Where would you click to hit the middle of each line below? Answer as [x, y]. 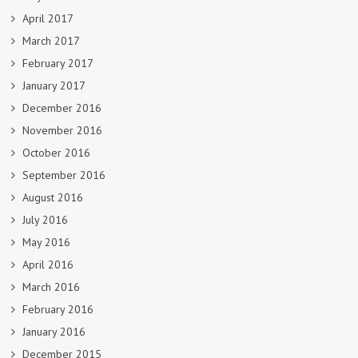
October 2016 [56, 152]
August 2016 [53, 197]
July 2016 [45, 219]
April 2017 [48, 18]
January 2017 [54, 85]
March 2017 [51, 40]
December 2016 [62, 107]
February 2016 [58, 309]
